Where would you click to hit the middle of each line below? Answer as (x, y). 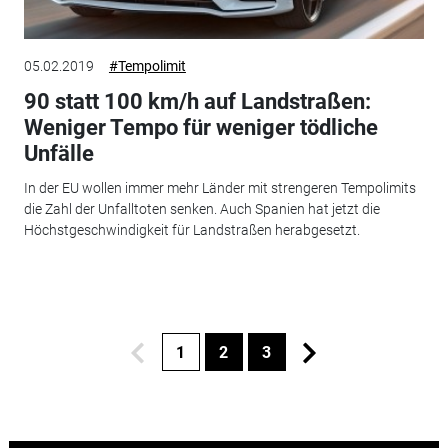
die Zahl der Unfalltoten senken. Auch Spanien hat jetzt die (201, 208)
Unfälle (58, 154)
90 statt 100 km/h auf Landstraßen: (197, 102)
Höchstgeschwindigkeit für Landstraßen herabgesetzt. (191, 229)
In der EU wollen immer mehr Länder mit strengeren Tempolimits (219, 187)
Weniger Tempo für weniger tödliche (200, 128)
